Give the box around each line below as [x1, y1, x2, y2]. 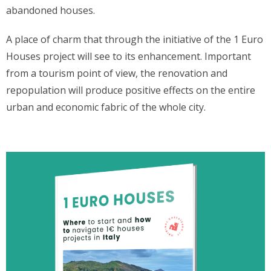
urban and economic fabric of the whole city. [6, 100, 206, 114]
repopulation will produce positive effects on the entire [6, 83, 255, 97]
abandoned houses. [6, 4, 95, 17]
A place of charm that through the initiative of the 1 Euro [6, 33, 263, 46]
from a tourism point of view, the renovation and [6, 67, 227, 80]
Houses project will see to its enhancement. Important [6, 50, 251, 63]
